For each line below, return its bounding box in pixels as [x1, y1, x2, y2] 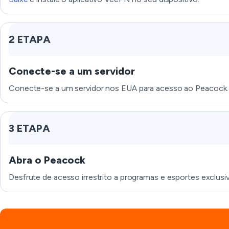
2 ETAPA [9, 33, 51, 45]
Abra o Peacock [9, 154, 85, 166]
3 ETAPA [9, 122, 50, 134]
